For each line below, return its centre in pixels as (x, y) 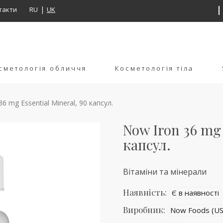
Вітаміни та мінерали (165, 172)
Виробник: (145, 210)
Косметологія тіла (154, 68)
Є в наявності (196, 193)
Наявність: (146, 192)
